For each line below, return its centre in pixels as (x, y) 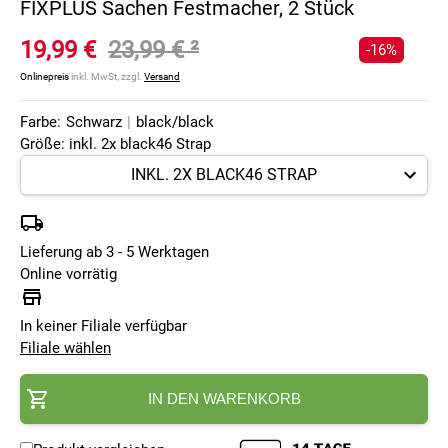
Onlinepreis (44, 77)
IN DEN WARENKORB (224, 399)
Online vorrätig (68, 274)
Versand (162, 77)
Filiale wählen (65, 348)
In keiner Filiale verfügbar (103, 326)
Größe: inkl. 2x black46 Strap (115, 144)
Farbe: (40, 122)
